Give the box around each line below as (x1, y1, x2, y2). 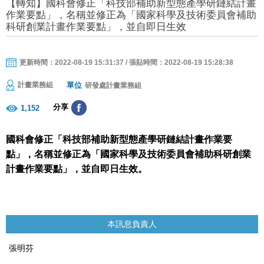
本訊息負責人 (107, 219, 157, 229)
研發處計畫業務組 (85, 81, 141, 90)
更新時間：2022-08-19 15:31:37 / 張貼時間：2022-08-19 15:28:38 (19, 58, 233, 67)
